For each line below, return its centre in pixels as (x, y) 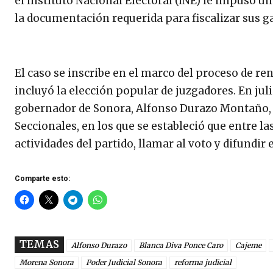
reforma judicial (203, 262)
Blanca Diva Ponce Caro (181, 245)
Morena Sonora (47, 262)
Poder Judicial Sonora (124, 262)
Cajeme (248, 245)
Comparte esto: (42, 178)
